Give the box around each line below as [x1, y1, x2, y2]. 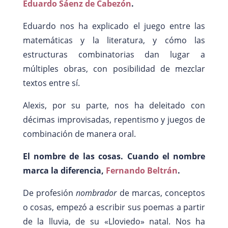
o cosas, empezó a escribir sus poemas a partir [22, 201, 206, 213]
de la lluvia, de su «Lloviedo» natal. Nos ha [22, 215, 206, 227]
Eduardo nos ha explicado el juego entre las [22, 20, 206, 32]
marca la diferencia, [22, 164, 106, 176]
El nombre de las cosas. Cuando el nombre [22, 150, 206, 162]
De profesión [22, 187, 76, 198]
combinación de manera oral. [22, 128, 136, 139]
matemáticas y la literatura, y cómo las [22, 34, 206, 46]
